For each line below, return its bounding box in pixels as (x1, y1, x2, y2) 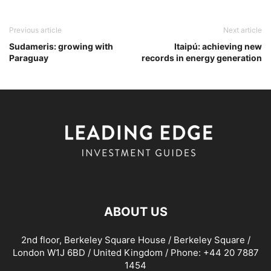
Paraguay (9, 53, 48, 64)
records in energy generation (142, 53, 262, 64)
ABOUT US (103, 204, 168, 220)
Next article (223, 25, 262, 35)
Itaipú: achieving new (174, 41, 262, 52)
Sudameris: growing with (9, 41, 113, 52)
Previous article (9, 25, 62, 35)
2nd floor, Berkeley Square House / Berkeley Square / (21, 234, 250, 246)
